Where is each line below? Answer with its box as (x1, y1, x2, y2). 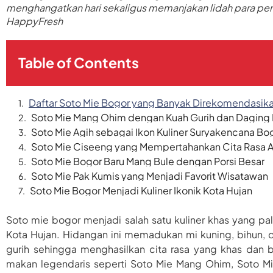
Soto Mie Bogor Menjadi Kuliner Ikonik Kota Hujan (30, 184, 252, 197)
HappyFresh (6, 15, 63, 27)
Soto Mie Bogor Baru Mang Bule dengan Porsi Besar (31, 155, 264, 168)
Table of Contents (18, 54, 139, 71)
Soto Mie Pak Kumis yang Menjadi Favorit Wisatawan (31, 169, 268, 182)
